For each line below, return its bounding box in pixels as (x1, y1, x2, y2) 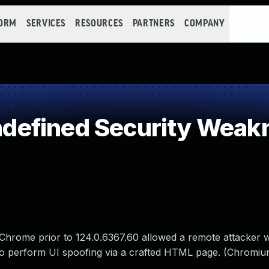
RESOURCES (75, 19, 123, 29)
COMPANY (184, 19, 225, 29)
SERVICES (26, 19, 66, 29)
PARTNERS (132, 19, 175, 29)
